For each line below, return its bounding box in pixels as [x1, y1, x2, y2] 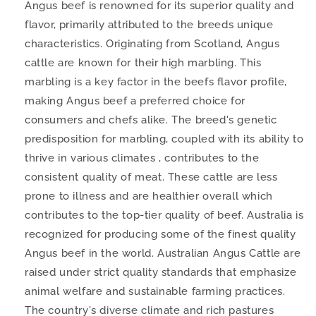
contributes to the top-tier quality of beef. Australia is [25, 208, 304, 221]
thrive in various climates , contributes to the [25, 151, 260, 164]
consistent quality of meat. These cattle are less [25, 170, 278, 183]
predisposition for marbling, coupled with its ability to [25, 132, 304, 145]
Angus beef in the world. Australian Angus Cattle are [25, 246, 301, 260]
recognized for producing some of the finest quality [25, 227, 296, 241]
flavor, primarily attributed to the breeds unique [25, 18, 274, 31]
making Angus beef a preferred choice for [25, 94, 246, 107]
